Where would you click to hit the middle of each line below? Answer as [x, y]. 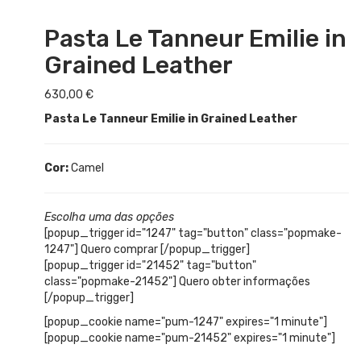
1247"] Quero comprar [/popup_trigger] [147, 250]
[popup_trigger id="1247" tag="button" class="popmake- [193, 234]
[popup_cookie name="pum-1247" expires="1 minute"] [186, 322]
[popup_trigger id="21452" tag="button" [150, 266]
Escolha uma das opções [109, 218]
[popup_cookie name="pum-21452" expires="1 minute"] [190, 338]
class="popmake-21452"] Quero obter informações [177, 282]
